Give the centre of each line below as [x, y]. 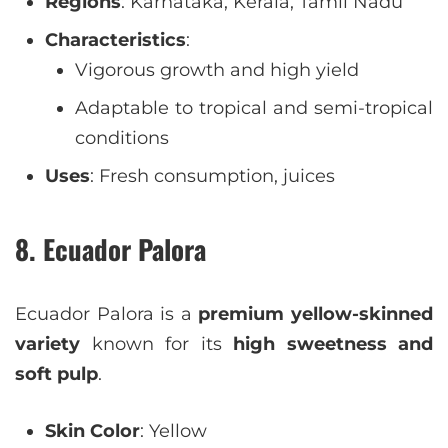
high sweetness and [333, 344]
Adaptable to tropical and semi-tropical [254, 108]
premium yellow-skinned [316, 314]
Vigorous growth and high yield [217, 70]
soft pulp [56, 374]
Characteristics [115, 40]
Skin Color [92, 431]
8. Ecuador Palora [110, 249]
